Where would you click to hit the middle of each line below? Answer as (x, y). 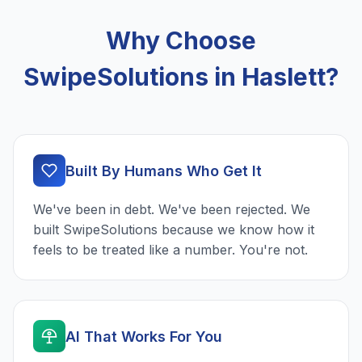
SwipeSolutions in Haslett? (181, 77)
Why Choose (181, 41)
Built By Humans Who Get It (164, 170)
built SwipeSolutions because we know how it (174, 230)
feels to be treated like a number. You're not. (170, 250)
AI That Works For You (144, 336)
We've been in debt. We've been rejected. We (172, 210)
